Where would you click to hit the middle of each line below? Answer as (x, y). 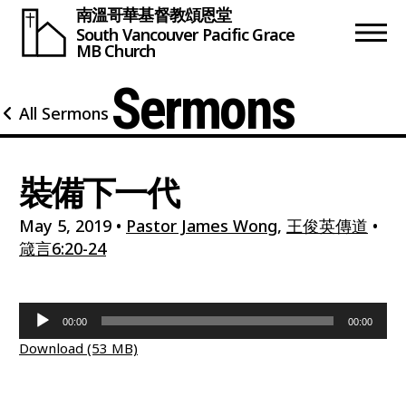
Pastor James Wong (202, 225)
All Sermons (64, 113)
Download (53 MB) (78, 348)
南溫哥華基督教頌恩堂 (154, 15)
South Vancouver (137, 34)
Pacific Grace (248, 34)
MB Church (116, 50)
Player (42, 335)
